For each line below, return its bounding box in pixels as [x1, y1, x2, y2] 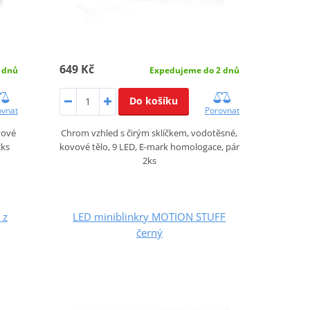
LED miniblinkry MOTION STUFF [73, 209, 226, 224]
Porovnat [204, 104, 239, 116]
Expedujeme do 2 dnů [149, 64, 239, 76]
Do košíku [129, 93, 178, 107]
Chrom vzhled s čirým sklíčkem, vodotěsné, [61, 126, 238, 139]
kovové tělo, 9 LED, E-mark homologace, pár [59, 140, 239, 153]
